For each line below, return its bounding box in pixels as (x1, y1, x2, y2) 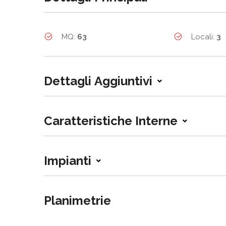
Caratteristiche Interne (44, 114, 178, 128)
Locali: (191, 32, 216, 41)
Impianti (44, 153, 91, 168)
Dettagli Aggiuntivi (44, 74, 152, 88)
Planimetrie (44, 193, 111, 208)
